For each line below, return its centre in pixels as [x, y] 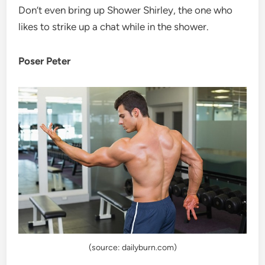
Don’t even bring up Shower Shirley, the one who [126, 10]
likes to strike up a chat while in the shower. [114, 26]
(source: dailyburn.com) [132, 247]
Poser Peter [45, 61]
